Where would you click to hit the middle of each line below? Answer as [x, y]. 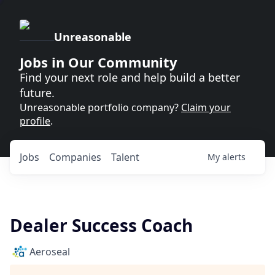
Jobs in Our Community [99, 62]
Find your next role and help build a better [130, 77]
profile [35, 121]
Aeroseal [50, 252]
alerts [234, 157]
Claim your [206, 107]
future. [37, 93]
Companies [75, 157]
